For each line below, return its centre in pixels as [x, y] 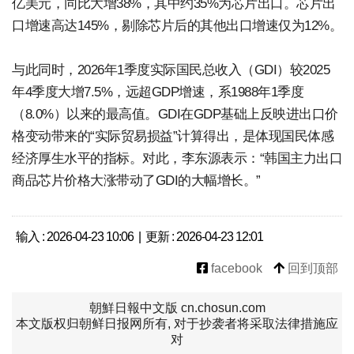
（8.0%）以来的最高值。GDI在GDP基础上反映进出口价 [175, 114]
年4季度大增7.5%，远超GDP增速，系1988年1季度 [158, 92]
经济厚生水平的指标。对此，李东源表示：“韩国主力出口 [177, 158]
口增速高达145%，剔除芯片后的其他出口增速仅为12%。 [177, 25]
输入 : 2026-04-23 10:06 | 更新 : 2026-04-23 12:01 [139, 236]
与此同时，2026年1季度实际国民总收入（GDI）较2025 [171, 70]
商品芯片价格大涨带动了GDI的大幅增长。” [136, 180]
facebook [235, 268]
